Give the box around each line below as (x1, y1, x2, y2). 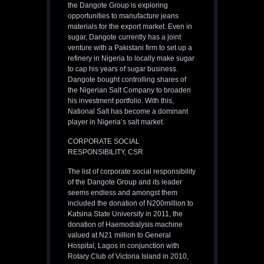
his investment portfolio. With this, (68, 97, 174, 105)
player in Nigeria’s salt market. (68, 118, 164, 127)
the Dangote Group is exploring (68, 1, 168, 10)
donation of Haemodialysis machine (68, 220, 183, 229)
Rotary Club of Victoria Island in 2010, (68, 252, 189, 261)
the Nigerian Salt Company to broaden (68, 86, 191, 95)
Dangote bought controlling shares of (68, 75, 186, 84)
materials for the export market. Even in (68, 22, 192, 31)
